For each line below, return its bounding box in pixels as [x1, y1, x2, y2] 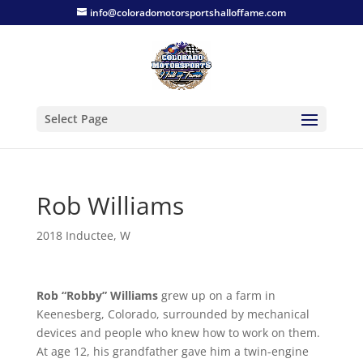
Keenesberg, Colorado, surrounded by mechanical [36, 306, 310, 322]
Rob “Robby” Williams [36, 288, 158, 303]
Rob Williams [36, 189, 184, 222]
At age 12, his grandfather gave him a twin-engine [36, 344, 309, 359]
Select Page [44, 111, 108, 126]
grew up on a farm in [157, 288, 275, 303]
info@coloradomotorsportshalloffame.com [89, 6, 286, 19]
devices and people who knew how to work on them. [36, 325, 320, 340]
